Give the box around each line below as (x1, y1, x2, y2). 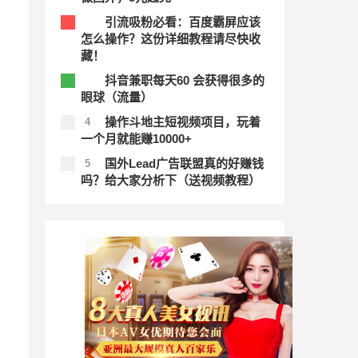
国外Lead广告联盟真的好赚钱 (105, 156, 264, 170)
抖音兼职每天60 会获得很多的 (105, 73, 265, 87)
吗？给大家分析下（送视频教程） (81, 173, 261, 187)
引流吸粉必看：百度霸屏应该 (105, 14, 261, 29)
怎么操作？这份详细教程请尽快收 (81, 31, 261, 46)
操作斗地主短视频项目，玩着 (105, 114, 261, 129)
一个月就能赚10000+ (81, 131, 192, 145)
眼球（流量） (81, 89, 153, 104)
